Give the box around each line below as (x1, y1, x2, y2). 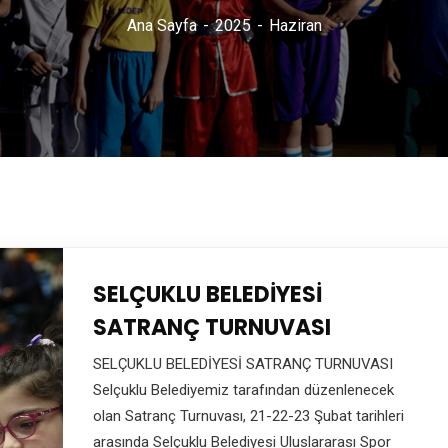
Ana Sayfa (126, 16, 197, 35)
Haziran (268, 16, 322, 35)
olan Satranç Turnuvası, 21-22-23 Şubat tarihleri (92, 407, 404, 425)
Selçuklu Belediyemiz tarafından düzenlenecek (92, 381, 394, 399)
